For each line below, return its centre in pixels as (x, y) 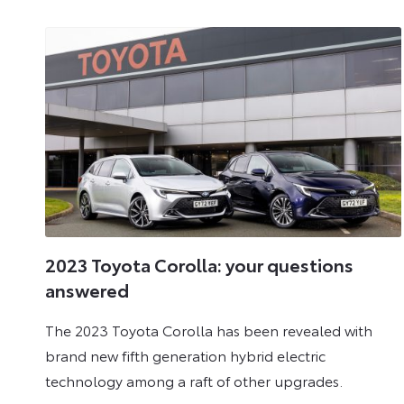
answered (87, 290)
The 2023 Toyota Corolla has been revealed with (209, 329)
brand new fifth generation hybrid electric (185, 354)
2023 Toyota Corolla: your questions (199, 265)
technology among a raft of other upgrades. (194, 380)
